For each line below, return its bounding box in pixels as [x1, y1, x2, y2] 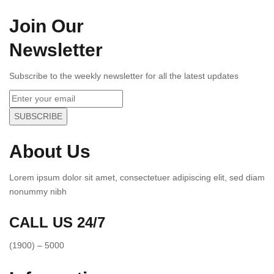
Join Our [9, 16, 84, 36]
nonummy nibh [9, 186, 67, 196]
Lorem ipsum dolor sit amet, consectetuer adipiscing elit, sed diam [9, 172, 265, 182]
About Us [9, 141, 91, 161]
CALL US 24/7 [9, 213, 105, 231]
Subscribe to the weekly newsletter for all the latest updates [9, 70, 239, 81]
